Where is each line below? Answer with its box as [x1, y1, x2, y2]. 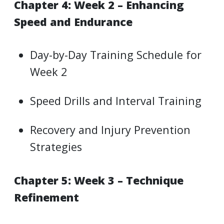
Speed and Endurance [14, 14, 132, 29]
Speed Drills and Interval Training [30, 93, 202, 108]
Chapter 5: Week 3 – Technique [14, 172, 183, 187]
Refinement [14, 189, 79, 204]
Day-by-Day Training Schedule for [30, 47, 202, 62]
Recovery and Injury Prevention [30, 122, 191, 137]
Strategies [30, 139, 82, 154]
